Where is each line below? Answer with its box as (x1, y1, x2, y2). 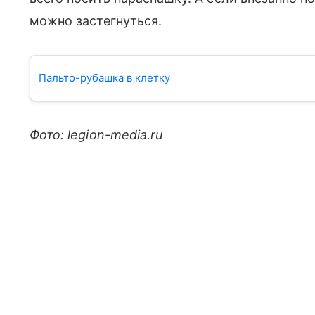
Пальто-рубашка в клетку (39, 71, 170, 84)
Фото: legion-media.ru (30, 127, 163, 142)
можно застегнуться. (30, 13, 162, 28)
